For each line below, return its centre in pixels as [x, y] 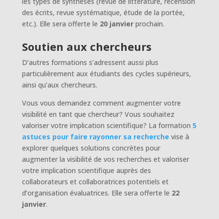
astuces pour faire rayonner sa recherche [95, 136]
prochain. [149, 23]
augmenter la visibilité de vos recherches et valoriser [105, 159]
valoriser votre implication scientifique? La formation [107, 125]
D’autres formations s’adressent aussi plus [90, 62]
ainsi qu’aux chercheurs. [59, 85]
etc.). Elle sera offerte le [61, 23]
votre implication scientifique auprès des [86, 170]
